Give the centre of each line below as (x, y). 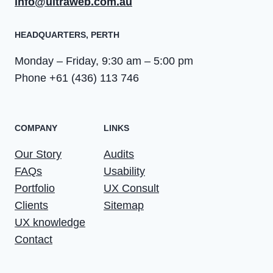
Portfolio (35, 188)
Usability (124, 171)
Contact (34, 239)
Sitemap (124, 205)
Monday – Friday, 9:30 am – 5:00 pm (104, 61)
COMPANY (36, 128)
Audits (119, 154)
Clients (31, 205)
